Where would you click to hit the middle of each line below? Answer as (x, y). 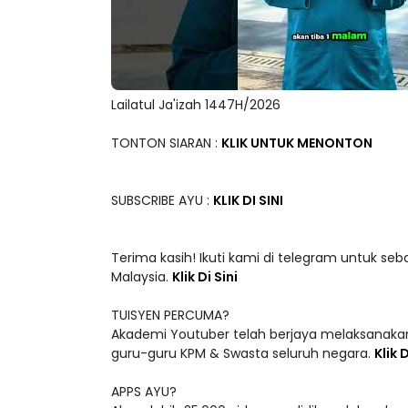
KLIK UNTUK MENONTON (297, 143)
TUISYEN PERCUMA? (170, 316)
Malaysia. (142, 277)
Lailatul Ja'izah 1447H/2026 (196, 105)
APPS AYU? (144, 392)
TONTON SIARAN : (166, 143)
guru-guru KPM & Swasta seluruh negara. (243, 354)
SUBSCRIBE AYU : (162, 201)
